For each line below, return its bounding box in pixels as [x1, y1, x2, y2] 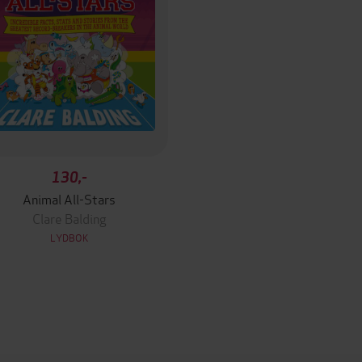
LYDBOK [49, 230, 89, 244]
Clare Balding [32, 208, 107, 227]
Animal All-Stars [23, 189, 116, 208]
